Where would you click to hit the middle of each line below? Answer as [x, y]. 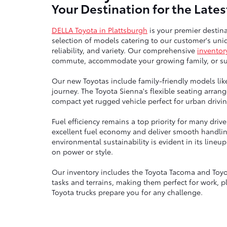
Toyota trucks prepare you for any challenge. [127, 192]
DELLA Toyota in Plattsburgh [100, 30]
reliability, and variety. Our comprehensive [124, 50]
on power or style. [82, 152]
